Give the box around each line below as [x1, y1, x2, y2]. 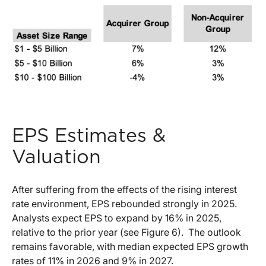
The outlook [188, 226, 241, 238]
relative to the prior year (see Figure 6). [12, 226, 183, 238]
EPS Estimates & [12, 126, 166, 145]
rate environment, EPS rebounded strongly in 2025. [12, 197, 237, 210]
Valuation [12, 147, 101, 167]
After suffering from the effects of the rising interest [12, 183, 237, 195]
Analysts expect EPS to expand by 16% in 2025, [12, 211, 221, 224]
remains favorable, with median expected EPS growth [12, 240, 248, 252]
